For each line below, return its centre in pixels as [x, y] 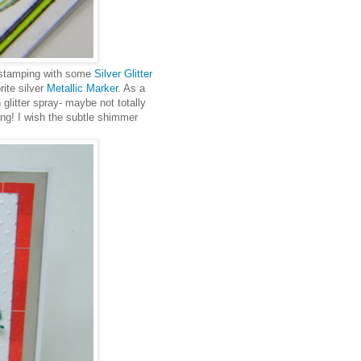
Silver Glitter [123, 73]
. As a [131, 88]
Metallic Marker [82, 88]
